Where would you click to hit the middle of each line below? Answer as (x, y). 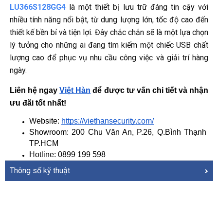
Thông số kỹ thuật (40, 171)
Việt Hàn (75, 91)
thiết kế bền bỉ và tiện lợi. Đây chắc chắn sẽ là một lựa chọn (109, 33)
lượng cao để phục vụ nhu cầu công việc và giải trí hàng (109, 58)
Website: (45, 121)
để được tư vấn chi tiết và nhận (150, 91)
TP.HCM (44, 144)
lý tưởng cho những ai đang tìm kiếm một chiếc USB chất (109, 45)
